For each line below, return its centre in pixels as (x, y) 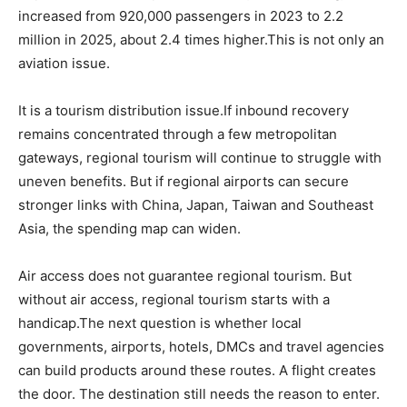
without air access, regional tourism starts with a (174, 299)
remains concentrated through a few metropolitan (178, 134)
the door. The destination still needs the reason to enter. (199, 393)
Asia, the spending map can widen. (129, 228)
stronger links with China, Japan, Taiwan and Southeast (196, 204)
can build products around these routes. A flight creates (197, 370)
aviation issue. (64, 63)
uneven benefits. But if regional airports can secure (184, 181)
